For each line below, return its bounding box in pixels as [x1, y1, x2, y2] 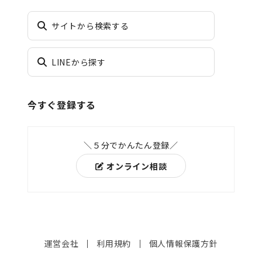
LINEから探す [51, 56, 106, 68]
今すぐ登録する [27, 97, 96, 112]
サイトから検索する [51, 19, 129, 32]
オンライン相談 [106, 160, 167, 172]
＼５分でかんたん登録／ [84, 139, 178, 151]
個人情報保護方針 [149, 237, 218, 249]
